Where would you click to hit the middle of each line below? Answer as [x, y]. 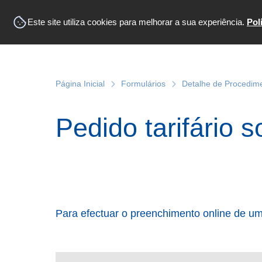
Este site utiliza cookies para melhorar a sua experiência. [137, 22]
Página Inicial [80, 84]
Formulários [143, 84]
